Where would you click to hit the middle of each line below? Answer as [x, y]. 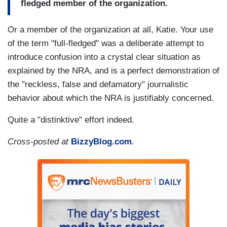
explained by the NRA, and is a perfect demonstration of [113, 71]
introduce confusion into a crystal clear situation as [104, 57]
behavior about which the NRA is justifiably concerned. [111, 98]
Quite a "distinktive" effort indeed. [71, 120]
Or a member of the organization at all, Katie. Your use [110, 30]
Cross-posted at [39, 142]
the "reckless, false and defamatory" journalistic [98, 85]
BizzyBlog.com [101, 142]
